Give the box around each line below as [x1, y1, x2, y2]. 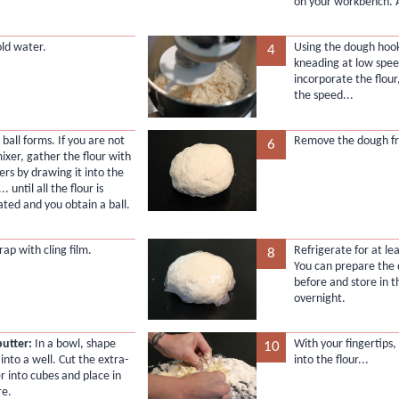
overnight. [293, 291, 346, 305]
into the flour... [293, 353, 369, 367]
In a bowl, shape [32, 337, 117, 351]
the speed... [293, 88, 354, 102]
